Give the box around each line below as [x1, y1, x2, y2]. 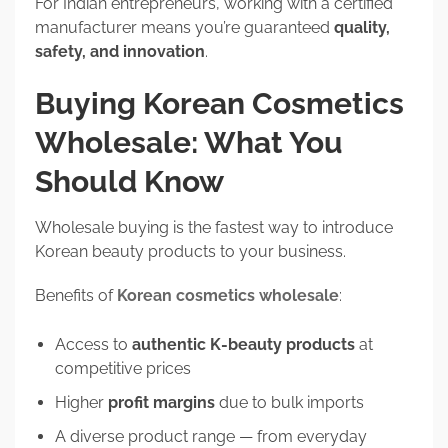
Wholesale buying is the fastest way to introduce [35, 217, 393, 237]
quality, [334, 17, 390, 37]
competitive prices [55, 358, 191, 378]
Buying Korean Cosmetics [35, 85, 404, 121]
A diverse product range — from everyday [55, 426, 367, 446]
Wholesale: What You [35, 124, 343, 160]
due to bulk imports [215, 392, 364, 412]
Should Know [35, 163, 224, 199]
